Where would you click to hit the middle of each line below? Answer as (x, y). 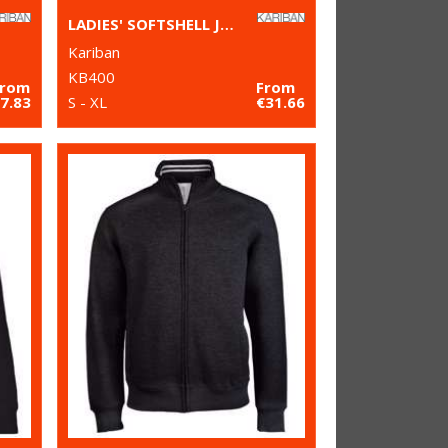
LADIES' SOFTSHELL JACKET (226, 24)
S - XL (87, 102)
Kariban (93, 52)
